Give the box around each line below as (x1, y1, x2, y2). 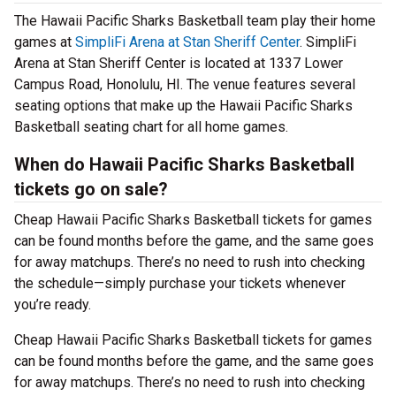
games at (14, 34, 75, 50)
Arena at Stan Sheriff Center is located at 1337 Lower (14, 55, 343, 72)
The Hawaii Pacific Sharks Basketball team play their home (14, 12, 376, 29)
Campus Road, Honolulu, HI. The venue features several (14, 76, 355, 93)
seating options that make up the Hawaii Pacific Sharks (14, 97, 353, 114)
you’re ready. (14, 296, 91, 313)
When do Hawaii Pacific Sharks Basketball (14, 154, 354, 175)
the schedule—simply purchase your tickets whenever (14, 275, 346, 292)
